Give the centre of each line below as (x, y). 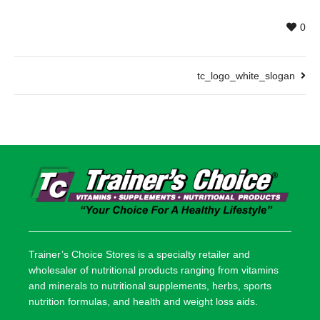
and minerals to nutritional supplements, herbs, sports (150, 286)
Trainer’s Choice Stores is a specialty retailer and (139, 255)
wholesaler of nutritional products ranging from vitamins (154, 270)
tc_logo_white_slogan (246, 75)
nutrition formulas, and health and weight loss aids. (143, 302)
